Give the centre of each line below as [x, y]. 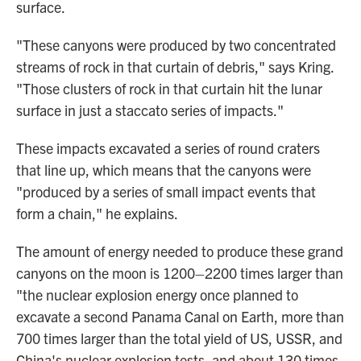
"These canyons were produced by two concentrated [176, 45]
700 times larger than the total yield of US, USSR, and [179, 338]
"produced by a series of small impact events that [166, 191]
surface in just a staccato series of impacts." [150, 110]
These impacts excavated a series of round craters [168, 148]
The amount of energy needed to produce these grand [180, 251]
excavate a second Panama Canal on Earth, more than [180, 316]
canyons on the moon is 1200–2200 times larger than [180, 273]
